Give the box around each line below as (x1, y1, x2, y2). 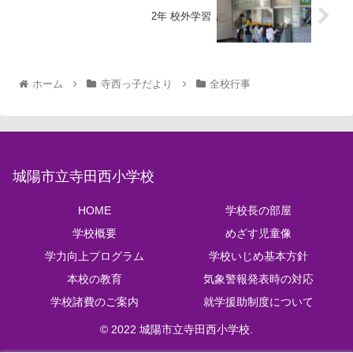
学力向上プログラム (45, 250, 144, 263)
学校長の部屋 (225, 204, 292, 217)
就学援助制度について (203, 295, 314, 309)
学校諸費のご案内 (50, 295, 139, 309)
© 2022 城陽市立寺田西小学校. (100, 323, 253, 336)
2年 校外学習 (151, 10, 212, 23)
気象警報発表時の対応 (203, 273, 314, 286)
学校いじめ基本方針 (209, 250, 308, 263)
